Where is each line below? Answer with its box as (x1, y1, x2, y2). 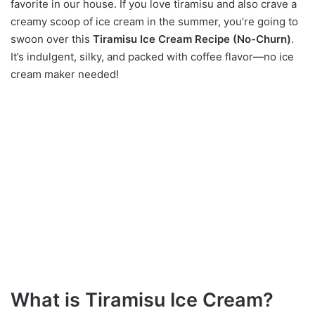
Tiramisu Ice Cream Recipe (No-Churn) (93, 32, 291, 46)
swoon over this (11, 32, 93, 46)
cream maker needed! (11, 67, 119, 81)
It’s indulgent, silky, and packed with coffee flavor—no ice (11, 50, 294, 63)
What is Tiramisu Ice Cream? (11, 288, 274, 311)
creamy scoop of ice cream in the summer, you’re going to (11, 15, 298, 28)
